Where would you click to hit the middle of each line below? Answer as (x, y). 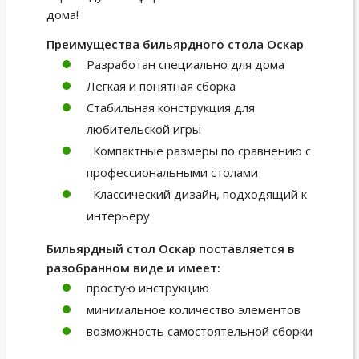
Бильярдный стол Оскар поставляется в (170, 248)
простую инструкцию (147, 287)
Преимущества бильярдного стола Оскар (175, 44)
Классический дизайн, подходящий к (196, 194)
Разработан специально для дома (185, 64)
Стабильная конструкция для (170, 107)
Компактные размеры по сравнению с (198, 150)
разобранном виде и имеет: (133, 267)
